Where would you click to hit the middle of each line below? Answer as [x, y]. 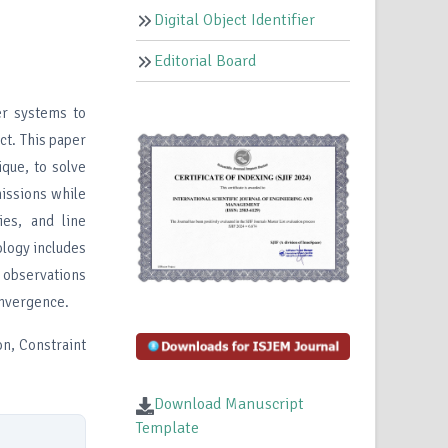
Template [168, 428]
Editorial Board [205, 61]
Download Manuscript [229, 404]
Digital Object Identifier [235, 20]
